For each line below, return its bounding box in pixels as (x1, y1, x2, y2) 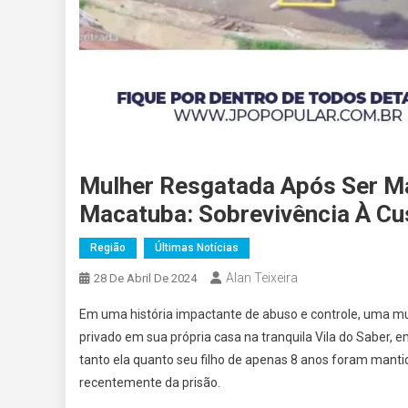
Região (90, 241, 126, 255)
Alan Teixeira (226, 270, 298, 286)
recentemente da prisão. (79, 375, 220, 391)
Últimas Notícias (155, 241, 239, 255)
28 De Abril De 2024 (94, 271, 197, 286)
